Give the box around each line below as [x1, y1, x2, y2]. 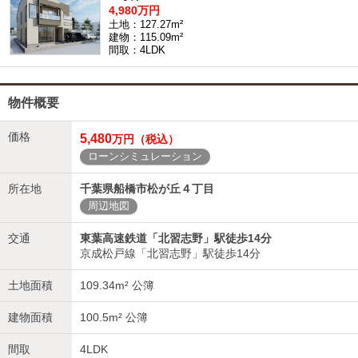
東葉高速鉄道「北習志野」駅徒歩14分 [80, 232, 272, 245]
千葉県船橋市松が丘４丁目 [80, 182, 214, 195]
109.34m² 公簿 [80, 279, 154, 292]
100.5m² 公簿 [80, 311, 148, 324]
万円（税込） [112, 133, 179, 145]
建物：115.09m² [109, 31, 183, 43]
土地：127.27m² [109, 18, 183, 30]
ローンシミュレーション [88, 150, 202, 162]
